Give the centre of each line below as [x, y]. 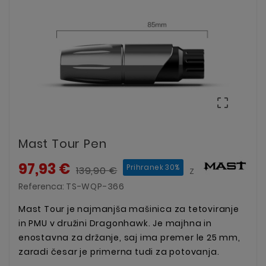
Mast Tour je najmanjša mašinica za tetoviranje [129, 209]
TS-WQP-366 [95, 186]
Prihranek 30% [153, 167]
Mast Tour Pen [63, 143]
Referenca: [42, 186]
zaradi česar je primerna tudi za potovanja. [119, 251]
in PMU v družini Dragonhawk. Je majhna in [115, 223]
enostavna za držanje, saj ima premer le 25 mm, [129, 237]
